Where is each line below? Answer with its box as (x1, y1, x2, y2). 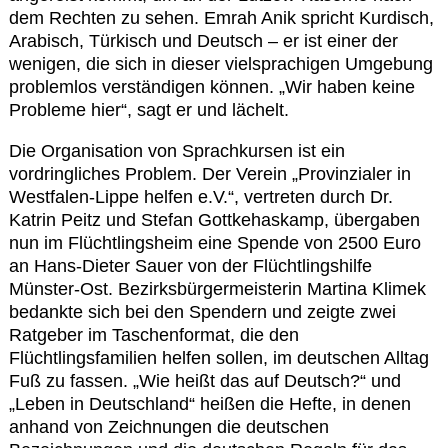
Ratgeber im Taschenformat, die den (9, 324, 299, 345)
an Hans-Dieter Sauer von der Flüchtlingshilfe (9, 255, 372, 276)
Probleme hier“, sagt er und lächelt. (9, 99, 289, 120)
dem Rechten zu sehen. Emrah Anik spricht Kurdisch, (9, 7, 434, 28)
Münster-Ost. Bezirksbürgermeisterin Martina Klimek (9, 278, 426, 299)
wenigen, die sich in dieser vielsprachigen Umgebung (9, 53, 433, 74)
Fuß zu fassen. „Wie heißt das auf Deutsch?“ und (9, 370, 401, 391)
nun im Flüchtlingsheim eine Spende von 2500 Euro (9, 232, 421, 253)
